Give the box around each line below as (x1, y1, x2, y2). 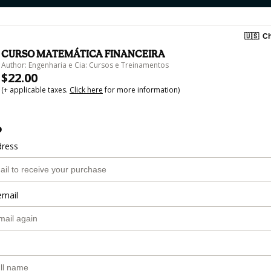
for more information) (103, 85, 180, 96)
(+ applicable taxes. (1, 85, 70, 96)
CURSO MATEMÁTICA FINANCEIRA (1, 48, 165, 60)
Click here (70, 85, 103, 96)
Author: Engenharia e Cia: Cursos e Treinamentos (1, 60, 169, 71)
